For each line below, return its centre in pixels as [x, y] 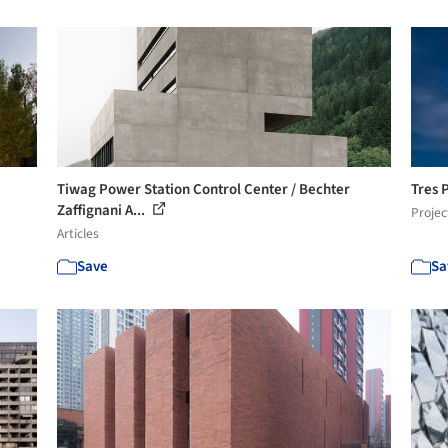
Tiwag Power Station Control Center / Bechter [204, 189]
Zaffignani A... [103, 210]
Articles [78, 233]
